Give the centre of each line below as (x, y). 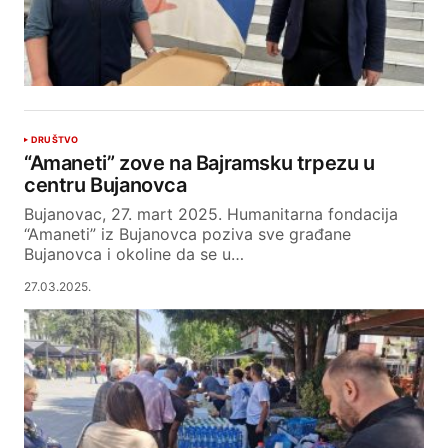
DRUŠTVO (55, 140)
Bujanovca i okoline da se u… (134, 254)
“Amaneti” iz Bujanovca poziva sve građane (187, 234)
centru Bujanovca (105, 185)
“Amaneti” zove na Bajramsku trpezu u (199, 163)
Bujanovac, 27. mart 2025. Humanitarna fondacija (211, 214)
